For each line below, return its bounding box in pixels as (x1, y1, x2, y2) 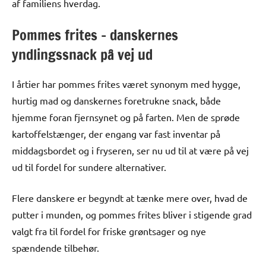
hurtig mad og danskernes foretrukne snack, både (12, 94, 221, 106)
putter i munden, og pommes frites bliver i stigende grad (12, 208, 252, 220)
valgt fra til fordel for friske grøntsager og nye (12, 224, 206, 237)
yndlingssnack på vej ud (12, 44, 153, 65)
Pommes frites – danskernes (12, 24, 178, 45)
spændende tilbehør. (12, 241, 99, 254)
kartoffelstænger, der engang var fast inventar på (12, 127, 220, 140)
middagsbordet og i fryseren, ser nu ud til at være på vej (12, 144, 249, 156)
